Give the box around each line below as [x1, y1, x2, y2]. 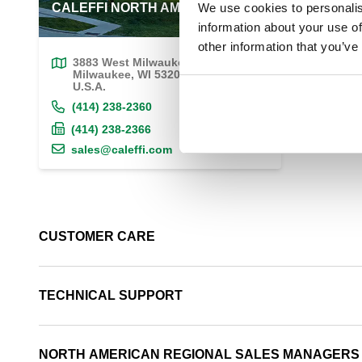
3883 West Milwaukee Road [73, 55, 223, 69]
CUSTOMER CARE [39, 229, 155, 243]
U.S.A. [73, 79, 106, 93]
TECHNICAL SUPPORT [39, 288, 183, 302]
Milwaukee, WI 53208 [73, 67, 187, 81]
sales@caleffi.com [71, 142, 172, 156]
